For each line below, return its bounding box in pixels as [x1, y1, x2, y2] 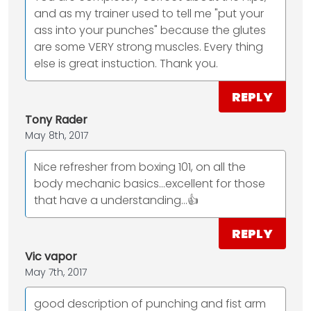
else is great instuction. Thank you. [34, 56, 218, 72]
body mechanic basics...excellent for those [34, 176, 265, 192]
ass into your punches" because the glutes [34, 22, 266, 39]
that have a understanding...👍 [34, 192, 199, 209]
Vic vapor [25, 249, 77, 265]
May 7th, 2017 [25, 265, 87, 280]
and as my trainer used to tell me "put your [34, 6, 264, 22]
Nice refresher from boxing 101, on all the [34, 159, 246, 176]
